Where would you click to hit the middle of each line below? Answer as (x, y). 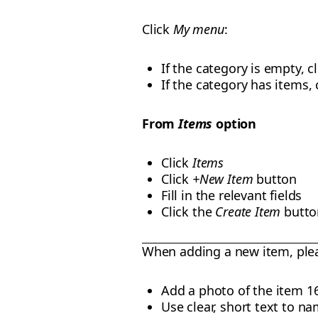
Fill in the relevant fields (232, 195)
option (236, 124)
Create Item (248, 212)
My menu (198, 29)
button (275, 179)
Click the (188, 212)
